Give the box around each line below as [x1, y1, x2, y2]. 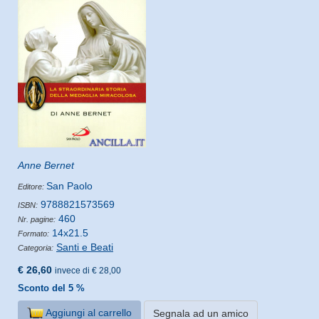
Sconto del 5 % [18, 282, 85, 293]
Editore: [18, 182, 46, 191]
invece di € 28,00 [55, 265, 121, 276]
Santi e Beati [56, 241, 113, 253]
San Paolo [46, 179, 93, 192]
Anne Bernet [18, 159, 74, 171]
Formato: [18, 229, 49, 238]
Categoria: [18, 243, 53, 252]
